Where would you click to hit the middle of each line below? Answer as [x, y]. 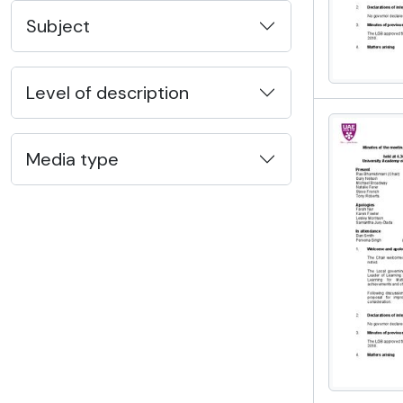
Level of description [107, 93]
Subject [58, 26]
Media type [72, 159]
